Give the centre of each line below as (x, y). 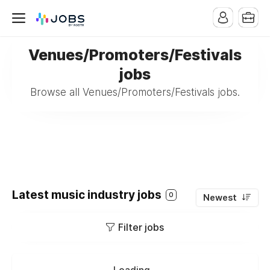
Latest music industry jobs (88, 195)
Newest (220, 197)
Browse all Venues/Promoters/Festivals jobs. (135, 92)
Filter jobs (141, 227)
